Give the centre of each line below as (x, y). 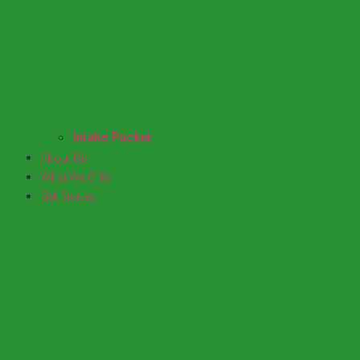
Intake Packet (112, 137)
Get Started (68, 196)
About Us (63, 157)
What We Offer (77, 176)
